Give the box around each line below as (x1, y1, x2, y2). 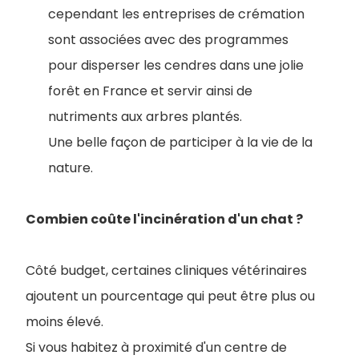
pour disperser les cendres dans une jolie (48, 55, 304, 75)
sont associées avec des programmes (48, 30, 288, 49)
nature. (48, 158, 93, 177)
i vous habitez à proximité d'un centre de (33, 337, 287, 357)
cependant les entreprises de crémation (48, 4, 305, 23)
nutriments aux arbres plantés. (48, 107, 242, 126)
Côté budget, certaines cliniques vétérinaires (26, 260, 307, 280)
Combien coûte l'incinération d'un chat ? (26, 209, 303, 228)
